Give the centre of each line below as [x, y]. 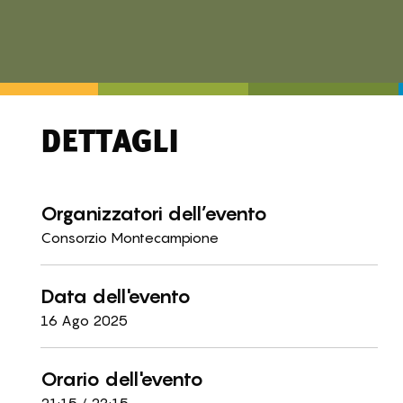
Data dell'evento [115, 296]
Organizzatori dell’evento [153, 213]
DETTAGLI [109, 141]
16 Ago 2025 [84, 320]
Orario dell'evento [121, 378]
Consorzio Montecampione [129, 237]
